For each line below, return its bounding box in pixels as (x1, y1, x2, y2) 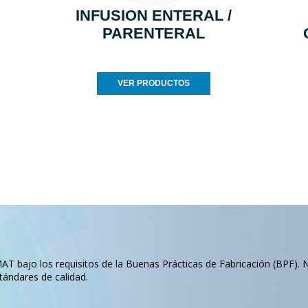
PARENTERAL (102, 25, 206, 43)
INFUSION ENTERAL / (76, 7, 232, 25)
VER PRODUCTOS (118, 78, 190, 89)
